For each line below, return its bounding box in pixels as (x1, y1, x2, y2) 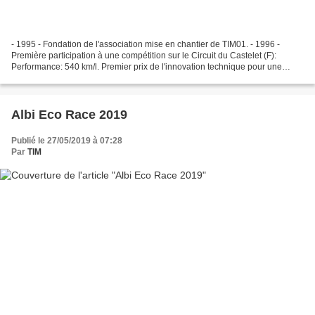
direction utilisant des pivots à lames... (11, 72, 155, 83)
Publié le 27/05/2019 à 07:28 (11, 135, 122, 146)
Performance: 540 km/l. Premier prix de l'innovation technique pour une (11, 61, 282, 72)
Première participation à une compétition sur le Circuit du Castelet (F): (11, 50, 276, 60)
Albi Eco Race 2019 (11, 107, 127, 122)
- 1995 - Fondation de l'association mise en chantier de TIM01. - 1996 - (11, 39, 280, 49)
